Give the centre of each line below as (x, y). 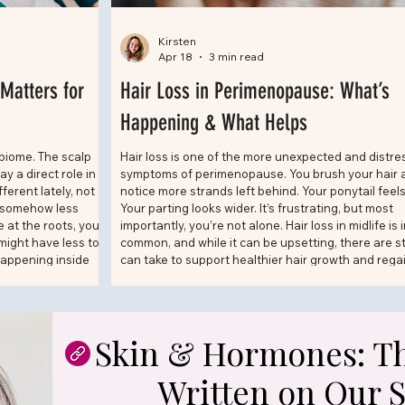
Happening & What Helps (214, 123)
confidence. (153, 277)
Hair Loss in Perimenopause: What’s (255, 91)
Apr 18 (175, 57)
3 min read (236, 57)
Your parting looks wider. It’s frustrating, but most (257, 208)
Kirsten (177, 42)
